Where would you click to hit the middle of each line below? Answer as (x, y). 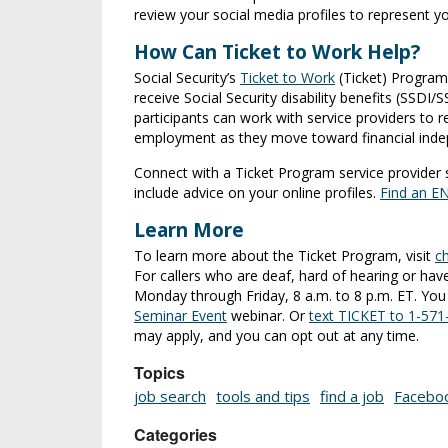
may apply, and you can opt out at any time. (276, 336)
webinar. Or (268, 316)
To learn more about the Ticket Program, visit (284, 256)
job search (170, 396)
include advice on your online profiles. (257, 193)
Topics (159, 373)
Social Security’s (187, 78)
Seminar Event (180, 316)
